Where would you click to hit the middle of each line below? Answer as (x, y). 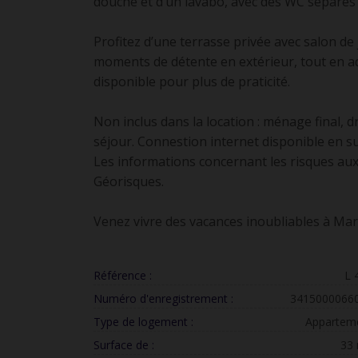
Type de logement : (143, 322)
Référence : (123, 275)
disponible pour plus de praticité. (192, 82)
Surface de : (124, 345)
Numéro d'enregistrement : (163, 298)
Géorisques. (129, 181)
